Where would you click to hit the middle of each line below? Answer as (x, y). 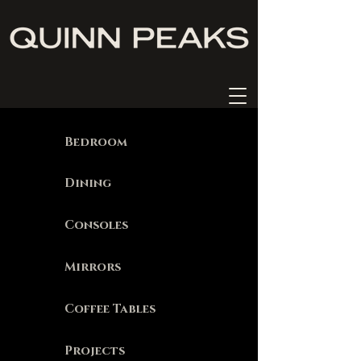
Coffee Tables (110, 309)
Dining (88, 183)
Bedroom (96, 142)
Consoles (96, 225)
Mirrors (93, 267)
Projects (95, 351)
